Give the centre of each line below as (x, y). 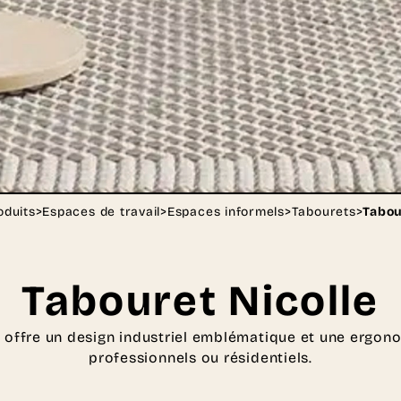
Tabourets (324, 212)
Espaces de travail (102, 212)
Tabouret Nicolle (200, 302)
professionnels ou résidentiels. (200, 358)
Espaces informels (226, 212)
